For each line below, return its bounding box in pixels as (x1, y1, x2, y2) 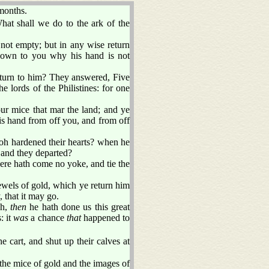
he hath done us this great (26, 201, 130, 212)
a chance (28, 212, 67, 223)
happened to (80, 212, 130, 223)
